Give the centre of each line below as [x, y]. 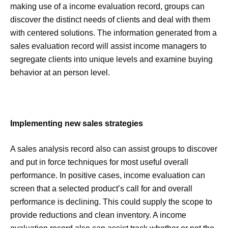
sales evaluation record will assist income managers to [108, 46]
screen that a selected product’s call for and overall [101, 189]
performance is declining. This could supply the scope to [111, 202]
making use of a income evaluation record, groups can [107, 7]
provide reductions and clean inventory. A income [98, 215]
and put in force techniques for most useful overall [99, 162]
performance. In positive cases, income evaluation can [108, 176]
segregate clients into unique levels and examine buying [111, 60]
